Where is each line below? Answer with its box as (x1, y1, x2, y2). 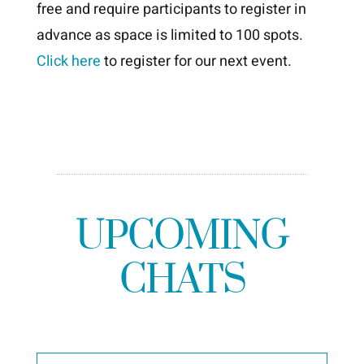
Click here (36, 50, 101, 72)
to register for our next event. (100, 50, 292, 72)
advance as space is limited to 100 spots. (36, 24, 303, 46)
